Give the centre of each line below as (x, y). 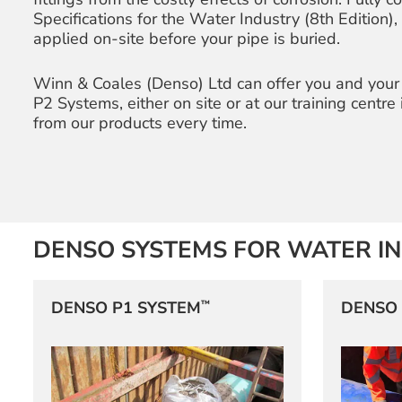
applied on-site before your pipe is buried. (186, 38)
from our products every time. (140, 122)
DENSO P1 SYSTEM (126, 308)
